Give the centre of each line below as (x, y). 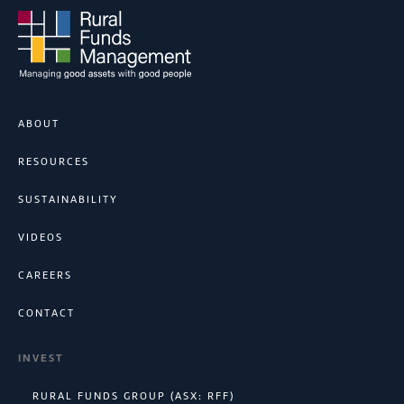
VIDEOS (41, 237)
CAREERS (45, 275)
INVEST (41, 358)
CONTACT (46, 312)
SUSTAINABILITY (68, 199)
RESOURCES (54, 161)
